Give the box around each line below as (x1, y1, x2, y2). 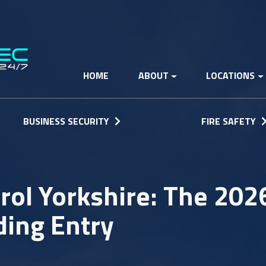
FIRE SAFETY (201, 114, 259, 128)
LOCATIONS (206, 68, 255, 83)
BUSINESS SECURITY (23, 114, 112, 128)
